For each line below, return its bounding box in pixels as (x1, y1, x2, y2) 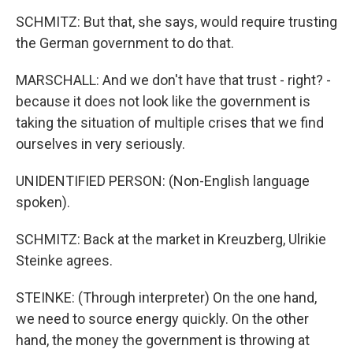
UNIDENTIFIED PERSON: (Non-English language (16, 173, 310, 189)
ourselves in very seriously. (16, 136, 185, 152)
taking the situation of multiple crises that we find (16, 114, 324, 131)
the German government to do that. (16, 35, 234, 51)
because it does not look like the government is (16, 93, 310, 110)
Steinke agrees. (16, 252, 113, 269)
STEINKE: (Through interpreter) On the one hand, (16, 289, 317, 306)
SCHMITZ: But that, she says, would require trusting (16, 13, 337, 30)
